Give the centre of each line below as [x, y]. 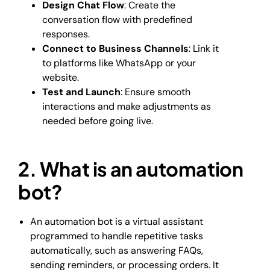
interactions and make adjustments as [127, 106]
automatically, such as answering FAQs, [117, 251]
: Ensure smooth [155, 92]
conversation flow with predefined [117, 19]
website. [61, 77]
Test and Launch [81, 92]
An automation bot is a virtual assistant [117, 222]
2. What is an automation [131, 168]
